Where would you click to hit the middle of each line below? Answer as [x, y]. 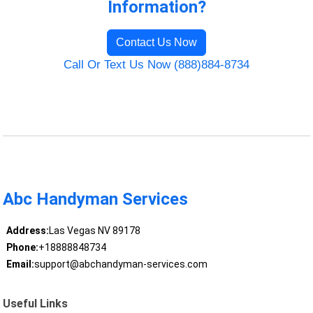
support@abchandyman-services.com [121, 264]
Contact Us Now [156, 43]
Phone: [22, 248]
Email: [20, 264]
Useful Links [36, 303]
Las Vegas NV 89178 [94, 231]
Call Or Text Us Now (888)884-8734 [156, 65]
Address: [27, 231]
